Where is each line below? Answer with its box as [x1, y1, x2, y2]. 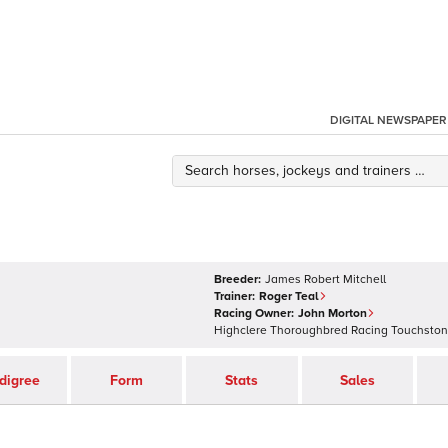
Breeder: [214, 272, 261, 287]
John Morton [298, 306, 367, 321]
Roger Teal [259, 289, 319, 304]
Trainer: [214, 289, 255, 304]
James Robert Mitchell [265, 272, 386, 287]
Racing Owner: [214, 306, 294, 321]
